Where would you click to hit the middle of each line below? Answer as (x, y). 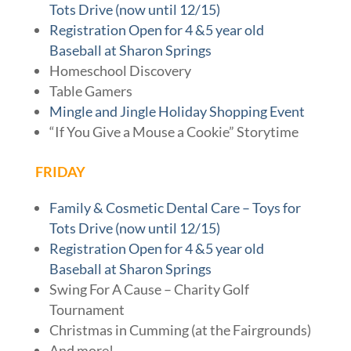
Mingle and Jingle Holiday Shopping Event (177, 112)
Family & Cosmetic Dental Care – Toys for (175, 208)
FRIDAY (60, 172)
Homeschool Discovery (120, 71)
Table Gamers (90, 91)
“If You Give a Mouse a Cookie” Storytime (174, 132)
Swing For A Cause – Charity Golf (149, 289)
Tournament (87, 310)
